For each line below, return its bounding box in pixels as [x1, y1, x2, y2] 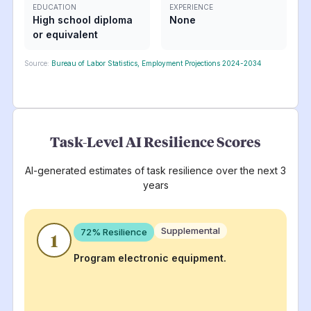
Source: [24, 58, 49, 67]
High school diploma [32, 13, 133, 26]
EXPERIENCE [169, 2, 213, 11]
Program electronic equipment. [74, 251, 227, 264]
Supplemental [161, 224, 221, 236]
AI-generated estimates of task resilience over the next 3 [25, 164, 286, 176]
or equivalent [32, 28, 98, 40]
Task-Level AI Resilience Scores [50, 132, 261, 151]
